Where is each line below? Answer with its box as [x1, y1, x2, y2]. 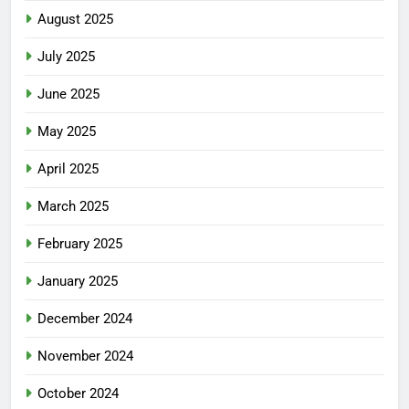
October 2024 [37, 385, 119, 403]
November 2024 [37, 348, 133, 365]
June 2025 [37, 86, 100, 103]
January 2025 [37, 273, 118, 290]
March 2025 [37, 198, 109, 215]
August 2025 [37, 11, 113, 28]
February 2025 [37, 236, 122, 253]
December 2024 [37, 310, 132, 328]
